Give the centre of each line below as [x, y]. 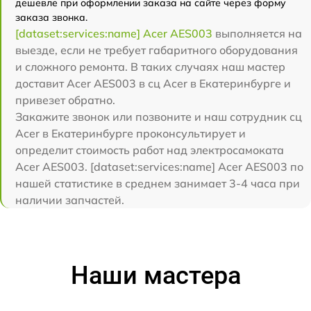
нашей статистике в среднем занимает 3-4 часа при [158, 183]
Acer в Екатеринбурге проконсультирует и [131, 133]
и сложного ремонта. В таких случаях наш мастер [150, 67]
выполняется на [257, 33]
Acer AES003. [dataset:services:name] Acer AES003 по [159, 167]
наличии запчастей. [70, 200]
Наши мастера [155, 276]
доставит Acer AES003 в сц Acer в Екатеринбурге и [153, 83]
